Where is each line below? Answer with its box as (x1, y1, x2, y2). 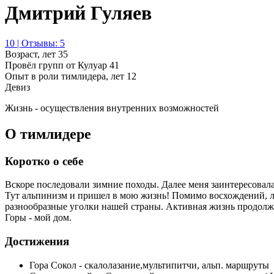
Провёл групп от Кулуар (5, 59, 109, 70)
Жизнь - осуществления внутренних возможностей (5, 102, 219, 113)
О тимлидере (5, 125, 91, 142)
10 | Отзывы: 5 (5, 37, 65, 48)
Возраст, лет (5, 48, 58, 59)
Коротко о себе (5, 154, 83, 168)
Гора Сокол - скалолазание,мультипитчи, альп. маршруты (29, 259, 269, 270)
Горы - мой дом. (5, 212, 72, 223)
